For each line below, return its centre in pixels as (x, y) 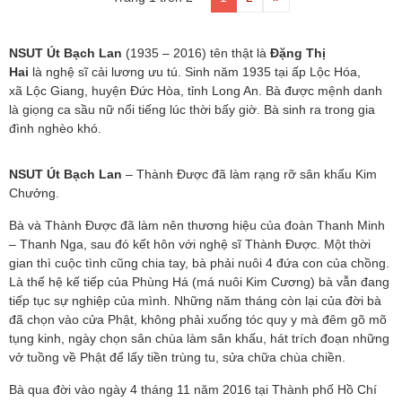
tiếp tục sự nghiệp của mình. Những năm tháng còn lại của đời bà (195, 301)
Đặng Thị (298, 53)
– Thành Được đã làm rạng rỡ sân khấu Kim (249, 174)
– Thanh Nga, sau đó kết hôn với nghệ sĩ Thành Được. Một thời (190, 244)
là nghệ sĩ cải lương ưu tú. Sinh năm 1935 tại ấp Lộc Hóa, (195, 72)
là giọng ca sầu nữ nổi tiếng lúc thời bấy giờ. (136, 109)
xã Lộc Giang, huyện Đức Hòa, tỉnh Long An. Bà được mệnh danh (196, 91)
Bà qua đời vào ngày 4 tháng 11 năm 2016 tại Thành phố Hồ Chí (193, 389)
